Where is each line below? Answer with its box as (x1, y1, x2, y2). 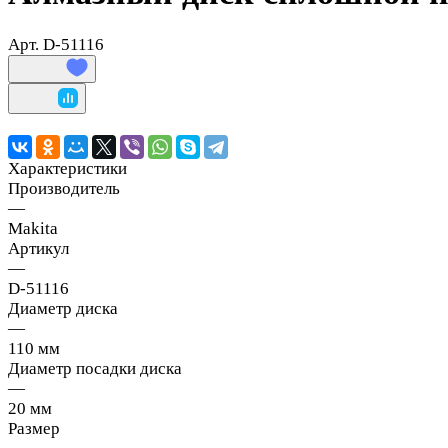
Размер (8, 418, 60, 438)
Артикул (8, 238, 69, 258)
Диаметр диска (8, 298, 118, 318)
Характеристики (8, 158, 127, 178)
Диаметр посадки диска (8, 358, 182, 378)
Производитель (8, 178, 120, 198)
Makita (8, 218, 58, 238)
